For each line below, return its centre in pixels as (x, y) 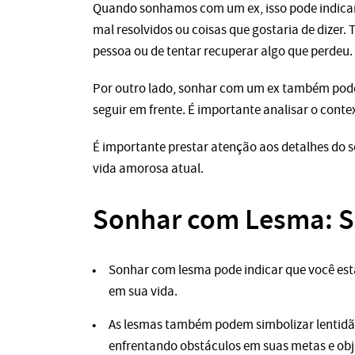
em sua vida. (143, 292)
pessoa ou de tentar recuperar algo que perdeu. (223, 51)
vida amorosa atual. (148, 168)
